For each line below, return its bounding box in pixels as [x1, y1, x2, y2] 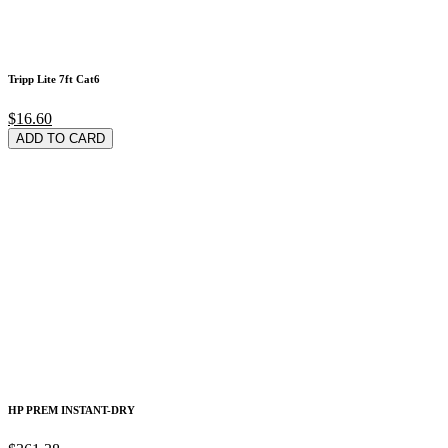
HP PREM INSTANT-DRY [8, 404, 135, 417]
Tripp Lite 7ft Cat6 [8, 73, 100, 86]
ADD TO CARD [16, 131, 105, 147]
